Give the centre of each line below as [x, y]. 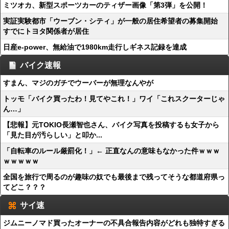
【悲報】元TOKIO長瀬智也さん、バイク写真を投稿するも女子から [111, 125]
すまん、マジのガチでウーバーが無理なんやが [78, 83]
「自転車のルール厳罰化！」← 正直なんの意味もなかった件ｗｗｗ [111, 151]
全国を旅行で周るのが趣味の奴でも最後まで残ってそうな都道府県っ [114, 177]
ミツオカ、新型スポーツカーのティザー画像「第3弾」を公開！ [105, 5]
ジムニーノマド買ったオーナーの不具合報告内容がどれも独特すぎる [114, 223]
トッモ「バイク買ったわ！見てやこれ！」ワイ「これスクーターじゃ [114, 99]
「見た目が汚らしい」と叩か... [53, 135]
